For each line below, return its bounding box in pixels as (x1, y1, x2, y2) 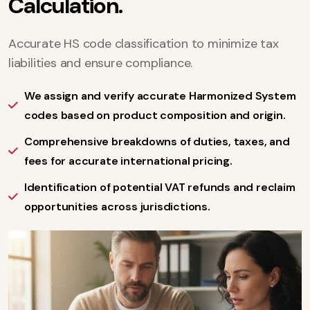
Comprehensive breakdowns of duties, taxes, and (24, 134, 290, 149)
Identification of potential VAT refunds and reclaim (24, 179, 295, 194)
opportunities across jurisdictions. (24, 199, 210, 214)
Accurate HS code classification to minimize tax (8, 35, 279, 52)
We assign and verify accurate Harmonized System (24, 88, 296, 103)
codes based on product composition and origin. (24, 107, 286, 122)
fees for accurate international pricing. (24, 153, 232, 168)
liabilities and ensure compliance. (8, 54, 193, 71)
